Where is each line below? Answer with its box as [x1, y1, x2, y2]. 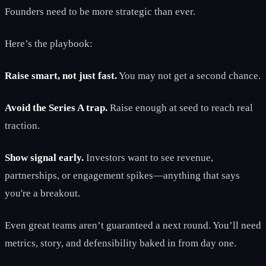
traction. [5, 119, 40, 131]
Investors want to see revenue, [84, 151, 213, 163]
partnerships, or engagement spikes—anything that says [5, 169, 240, 181]
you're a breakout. [5, 187, 80, 199]
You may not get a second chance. [117, 69, 261, 81]
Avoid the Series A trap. [5, 102, 107, 113]
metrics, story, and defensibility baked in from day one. [5, 237, 236, 249]
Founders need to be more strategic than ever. [5, 5, 195, 17]
